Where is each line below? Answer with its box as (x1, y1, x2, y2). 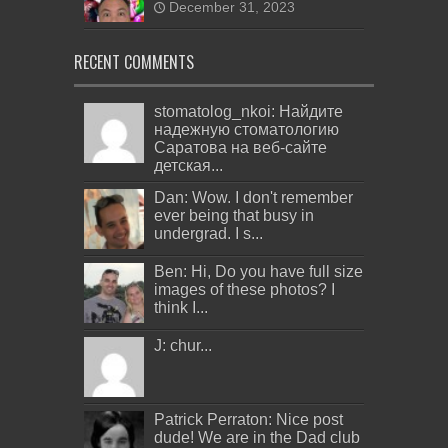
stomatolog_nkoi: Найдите (154, 103, 343, 121)
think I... (154, 299, 208, 317)
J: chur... (154, 337, 212, 355)
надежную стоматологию (154, 121, 339, 139)
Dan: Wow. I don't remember (154, 189, 353, 207)
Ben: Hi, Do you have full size (154, 263, 363, 281)
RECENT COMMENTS (74, 50, 194, 75)
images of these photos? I (154, 281, 335, 299)
